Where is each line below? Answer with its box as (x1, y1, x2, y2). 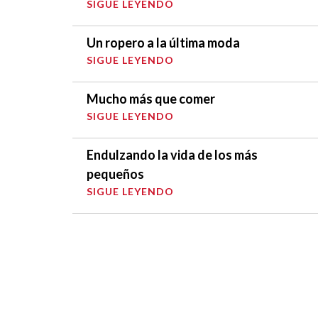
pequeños (87, 165, 144, 182)
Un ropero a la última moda (87, 34, 240, 50)
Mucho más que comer (87, 90, 215, 106)
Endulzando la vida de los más (87, 146, 258, 163)
